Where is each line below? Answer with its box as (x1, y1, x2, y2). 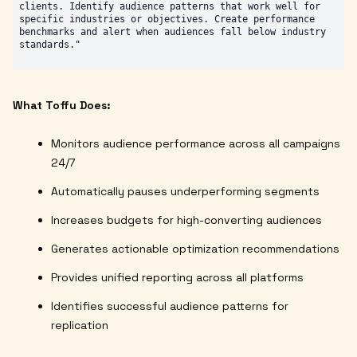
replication (51, 318, 108, 333)
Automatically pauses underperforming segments (51, 184, 320, 199)
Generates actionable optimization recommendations (51, 241, 339, 257)
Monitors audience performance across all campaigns (51, 136, 340, 151)
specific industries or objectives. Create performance (19, 14, 315, 25)
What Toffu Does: (13, 98, 111, 113)
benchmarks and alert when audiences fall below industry (19, 26, 326, 38)
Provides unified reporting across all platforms (51, 270, 304, 285)
